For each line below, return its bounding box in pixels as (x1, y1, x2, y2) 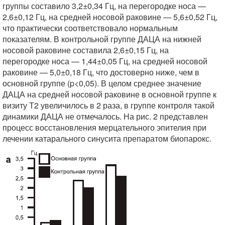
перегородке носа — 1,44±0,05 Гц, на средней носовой (3, 55, 207, 67)
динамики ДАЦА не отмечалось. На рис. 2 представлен (3, 110, 208, 122)
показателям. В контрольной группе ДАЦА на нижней (3, 33, 201, 45)
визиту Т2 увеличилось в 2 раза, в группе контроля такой (3, 99, 214, 111)
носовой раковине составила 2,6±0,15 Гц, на (3, 44, 169, 56)
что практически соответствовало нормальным (3, 22, 178, 34)
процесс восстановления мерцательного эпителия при (3, 122, 206, 133)
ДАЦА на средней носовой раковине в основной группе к (3, 88, 216, 100)
